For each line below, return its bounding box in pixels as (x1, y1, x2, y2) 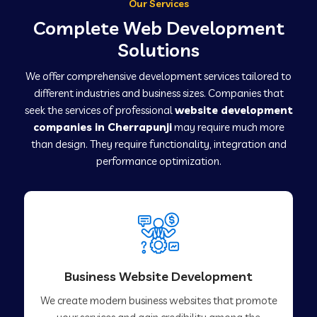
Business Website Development (64, 267, 253, 284)
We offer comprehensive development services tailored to (25, 69, 292, 83)
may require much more (171, 120, 284, 134)
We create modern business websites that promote (40, 293, 277, 307)
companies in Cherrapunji (33, 120, 172, 134)
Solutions (117, 38, 200, 62)
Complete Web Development (33, 16, 284, 40)
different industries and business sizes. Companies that (33, 86, 284, 100)
